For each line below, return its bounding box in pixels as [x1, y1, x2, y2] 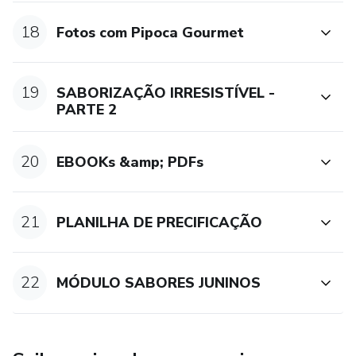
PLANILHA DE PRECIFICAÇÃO [56, 212, 263, 232]
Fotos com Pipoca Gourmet [56, 22, 245, 42]
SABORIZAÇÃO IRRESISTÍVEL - [56, 83, 276, 103]
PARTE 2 [56, 100, 118, 119]
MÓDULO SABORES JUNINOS [56, 273, 261, 292]
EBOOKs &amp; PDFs [56, 152, 204, 172]
